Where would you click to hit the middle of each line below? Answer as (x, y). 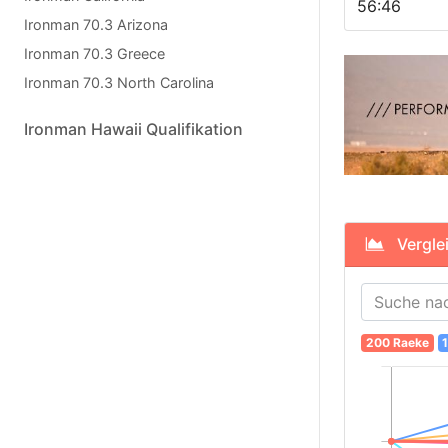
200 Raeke (397, 343)
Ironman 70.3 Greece (94, 53)
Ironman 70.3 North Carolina (119, 82)
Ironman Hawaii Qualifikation (133, 129)
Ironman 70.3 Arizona (96, 24)
